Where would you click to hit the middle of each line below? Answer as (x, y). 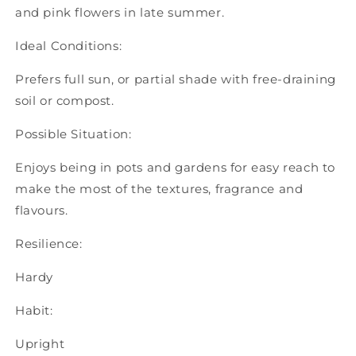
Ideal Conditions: (69, 46)
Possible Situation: (74, 134)
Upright (40, 344)
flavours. (42, 211)
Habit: (34, 311)
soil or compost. (65, 101)
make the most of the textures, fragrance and (159, 189)
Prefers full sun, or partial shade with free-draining (176, 79)
